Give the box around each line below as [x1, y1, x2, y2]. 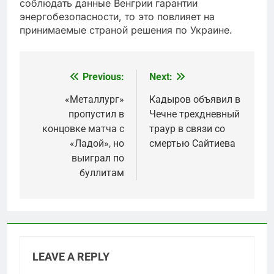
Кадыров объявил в [149, 94, 240, 105]
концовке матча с [42, 123, 124, 135]
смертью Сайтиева [149, 138, 235, 149]
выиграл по [72, 152, 124, 164]
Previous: [83, 71, 124, 83]
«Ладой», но [70, 138, 124, 149]
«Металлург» [65, 94, 124, 105]
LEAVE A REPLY [32, 251, 109, 263]
